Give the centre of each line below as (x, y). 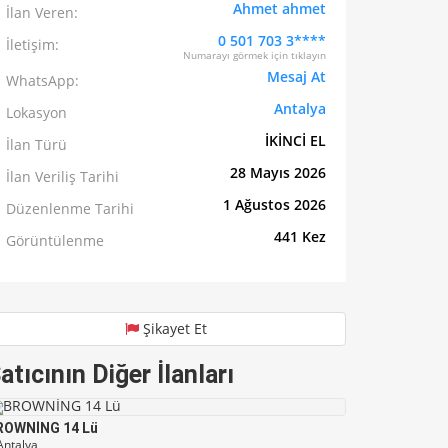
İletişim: (32, 45)
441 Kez (300, 237)
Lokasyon (36, 113)
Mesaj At (296, 77)
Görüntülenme (55, 241)
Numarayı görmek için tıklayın (254, 55)
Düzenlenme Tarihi (70, 209)
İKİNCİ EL (295, 141)
